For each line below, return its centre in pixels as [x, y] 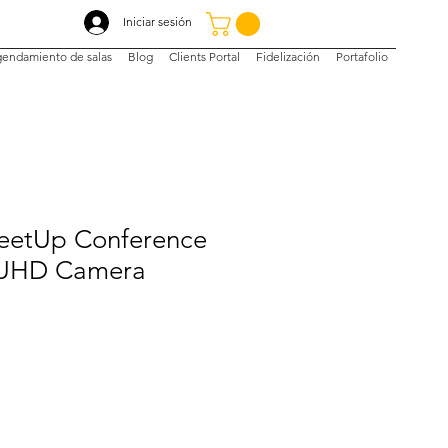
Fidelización [287, 57]
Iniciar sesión [157, 21]
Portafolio [361, 57]
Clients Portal [204, 57]
